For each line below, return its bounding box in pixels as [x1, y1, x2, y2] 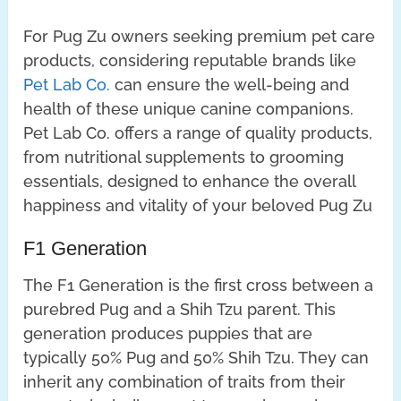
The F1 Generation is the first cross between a [23, 275, 374, 294]
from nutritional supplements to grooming [23, 147, 345, 166]
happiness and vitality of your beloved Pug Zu [23, 195, 373, 215]
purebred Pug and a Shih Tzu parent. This [23, 299, 337, 319]
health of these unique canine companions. [23, 98, 354, 118]
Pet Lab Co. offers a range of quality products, [23, 123, 373, 142]
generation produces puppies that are [23, 323, 313, 343]
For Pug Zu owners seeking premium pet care [23, 26, 376, 46]
